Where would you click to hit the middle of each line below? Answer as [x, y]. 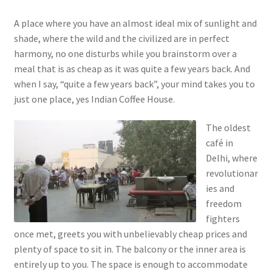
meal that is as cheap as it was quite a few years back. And [132, 68]
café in [219, 143]
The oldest [228, 128]
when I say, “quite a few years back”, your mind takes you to [134, 83]
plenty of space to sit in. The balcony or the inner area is [130, 249]
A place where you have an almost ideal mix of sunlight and [135, 23]
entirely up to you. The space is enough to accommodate [131, 264]
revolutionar [232, 173]
